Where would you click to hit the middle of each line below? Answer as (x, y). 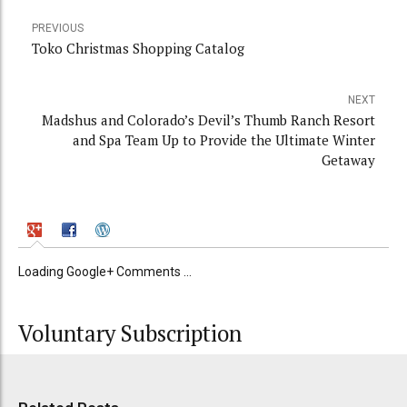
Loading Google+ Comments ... (105, 271)
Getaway (348, 160)
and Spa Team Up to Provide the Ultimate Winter (224, 140)
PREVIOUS (58, 29)
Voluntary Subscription (130, 333)
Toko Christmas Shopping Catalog (138, 49)
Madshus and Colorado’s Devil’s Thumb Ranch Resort (208, 120)
